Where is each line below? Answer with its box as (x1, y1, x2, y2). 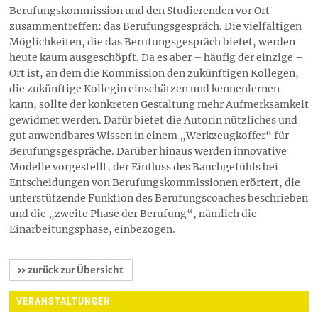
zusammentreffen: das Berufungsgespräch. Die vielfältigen (9, 20, 302, 33)
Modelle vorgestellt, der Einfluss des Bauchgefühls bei (9, 160, 278, 174)
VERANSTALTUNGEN (16, 295, 111, 307)
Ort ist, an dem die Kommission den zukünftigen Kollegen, (9, 67, 299, 80)
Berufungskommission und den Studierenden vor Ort (9, 4, 270, 18)
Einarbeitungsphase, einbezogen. (9, 223, 175, 236)
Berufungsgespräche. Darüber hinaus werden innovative (9, 145, 287, 158)
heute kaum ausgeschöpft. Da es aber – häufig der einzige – (9, 51, 303, 65)
